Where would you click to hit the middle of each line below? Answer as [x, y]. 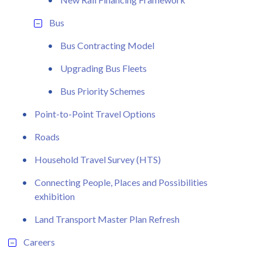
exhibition [55, 196]
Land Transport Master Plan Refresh [107, 219]
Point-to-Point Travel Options [95, 113]
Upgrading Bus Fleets [104, 68]
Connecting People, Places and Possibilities [121, 182]
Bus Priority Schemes [103, 91]
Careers [39, 242]
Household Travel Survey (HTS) [98, 159]
